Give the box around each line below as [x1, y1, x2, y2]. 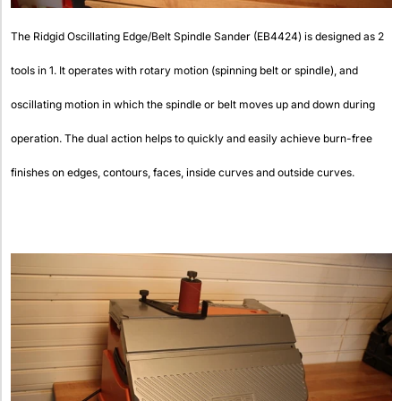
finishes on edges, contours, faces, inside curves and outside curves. [11, 166, 354, 180]
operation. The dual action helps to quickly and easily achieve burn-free [11, 132, 372, 146]
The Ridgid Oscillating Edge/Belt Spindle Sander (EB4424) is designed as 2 [11, 30, 384, 44]
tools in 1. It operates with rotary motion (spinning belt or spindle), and [11, 64, 358, 78]
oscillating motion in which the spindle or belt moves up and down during [11, 98, 375, 112]
